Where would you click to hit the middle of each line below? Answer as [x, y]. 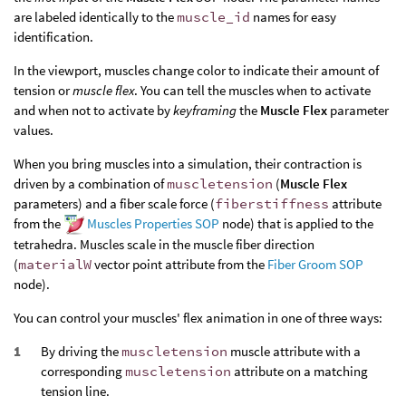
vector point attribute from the [179, 265]
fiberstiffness [272, 203]
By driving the [81, 352]
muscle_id [213, 16]
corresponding [83, 372]
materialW [55, 265]
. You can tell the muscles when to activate [252, 90]
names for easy [293, 16]
